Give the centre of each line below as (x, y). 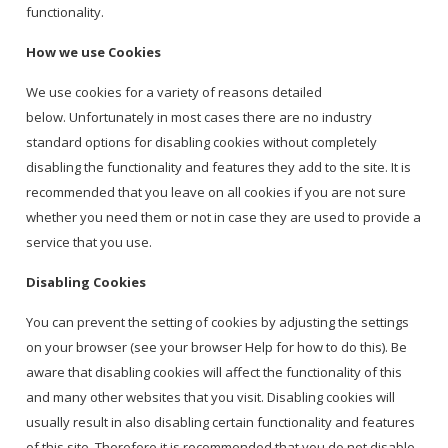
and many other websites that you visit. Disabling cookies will (211, 397)
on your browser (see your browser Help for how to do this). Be (217, 347)
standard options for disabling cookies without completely (202, 142)
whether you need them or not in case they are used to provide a (224, 217)
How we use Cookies (94, 52)
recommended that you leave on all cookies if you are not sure (216, 192)
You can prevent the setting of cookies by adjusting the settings (218, 322)
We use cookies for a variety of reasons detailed (174, 92)
